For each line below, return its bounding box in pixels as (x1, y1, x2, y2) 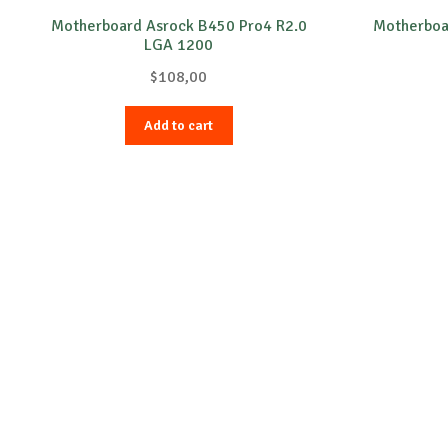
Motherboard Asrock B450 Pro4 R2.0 (50, 15, 307, 36)
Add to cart (144, 116, 214, 134)
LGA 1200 (144, 34, 214, 55)
